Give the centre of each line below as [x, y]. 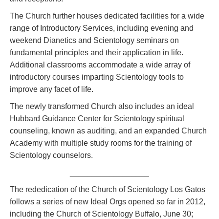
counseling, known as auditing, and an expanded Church [108, 131]
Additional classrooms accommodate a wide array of [100, 65]
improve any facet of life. [52, 89]
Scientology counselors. [51, 155]
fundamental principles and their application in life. [97, 52]
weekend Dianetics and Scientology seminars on [94, 40]
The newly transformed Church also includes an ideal [102, 106]
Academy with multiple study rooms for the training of [101, 143]
